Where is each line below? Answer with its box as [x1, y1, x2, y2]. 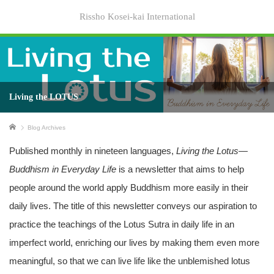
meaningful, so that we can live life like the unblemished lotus [9, 255, 250, 266]
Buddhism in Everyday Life [9, 163, 116, 174]
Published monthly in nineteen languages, [9, 145, 176, 156]
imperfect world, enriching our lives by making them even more [9, 237, 259, 248]
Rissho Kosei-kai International [79, 12, 195, 21]
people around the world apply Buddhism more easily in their [9, 182, 248, 193]
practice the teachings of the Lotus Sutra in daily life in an [9, 218, 234, 229]
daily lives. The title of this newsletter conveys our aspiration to [9, 200, 257, 211]
